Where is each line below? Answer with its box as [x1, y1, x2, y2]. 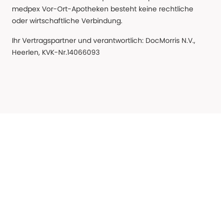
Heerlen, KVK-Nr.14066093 [12, 47, 100, 58]
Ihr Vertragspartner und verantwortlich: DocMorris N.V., [12, 36, 195, 46]
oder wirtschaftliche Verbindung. [12, 16, 122, 26]
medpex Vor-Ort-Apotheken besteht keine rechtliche [12, 4, 193, 14]
